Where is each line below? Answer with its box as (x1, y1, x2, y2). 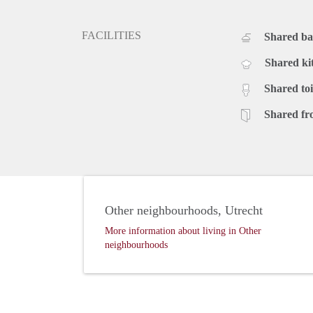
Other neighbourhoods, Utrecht (105, 203, 263, 218)
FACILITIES (82, 29, 141, 42)
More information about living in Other (105, 226, 261, 237)
